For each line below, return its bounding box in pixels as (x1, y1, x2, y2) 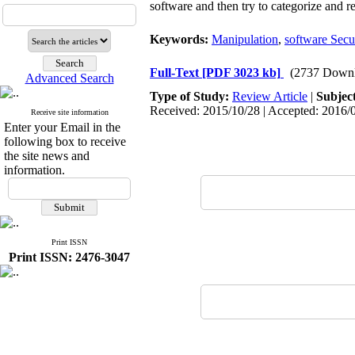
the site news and (4, 149, 90, 162)
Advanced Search (25, 71, 114, 85)
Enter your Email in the (4, 120, 120, 134)
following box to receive (4, 135, 126, 148)
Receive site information (30, 108, 109, 116)
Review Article (232, 90, 307, 103)
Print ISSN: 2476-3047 (9, 250, 130, 264)
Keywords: (150, 32, 212, 46)
